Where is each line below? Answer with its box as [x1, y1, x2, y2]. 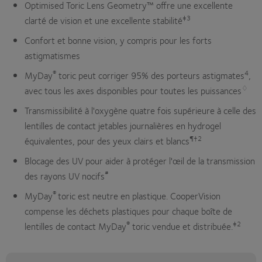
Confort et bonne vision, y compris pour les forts [25, 33, 212, 48]
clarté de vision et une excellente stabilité [25, 13, 182, 28]
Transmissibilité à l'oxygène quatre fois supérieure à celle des [25, 103, 256, 118]
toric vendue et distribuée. [130, 219, 233, 234]
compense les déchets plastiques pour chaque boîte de [25, 204, 232, 219]
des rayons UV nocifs [25, 168, 105, 184]
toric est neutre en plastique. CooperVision [58, 188, 220, 204]
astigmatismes [25, 48, 80, 63]
